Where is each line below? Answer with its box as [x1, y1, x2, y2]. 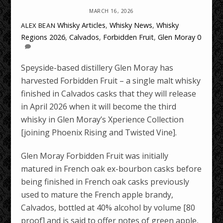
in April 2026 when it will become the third [21, 101, 177, 112]
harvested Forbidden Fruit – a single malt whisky [21, 75, 201, 87]
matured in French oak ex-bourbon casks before [21, 163, 202, 175]
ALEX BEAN [21, 20, 56, 30]
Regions [21, 32, 48, 42]
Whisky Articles [57, 20, 106, 30]
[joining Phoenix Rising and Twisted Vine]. [21, 127, 177, 138]
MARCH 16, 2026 [89, 7, 134, 14]
